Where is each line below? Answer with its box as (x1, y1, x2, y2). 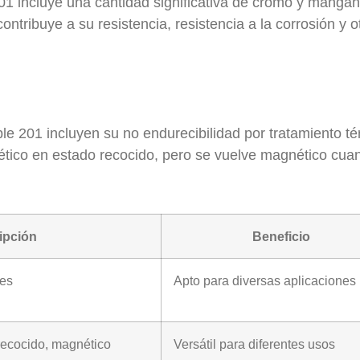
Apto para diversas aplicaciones (174, 273, 356, 288)
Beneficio (252, 229, 310, 243)
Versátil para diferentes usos (174, 337, 335, 351)
